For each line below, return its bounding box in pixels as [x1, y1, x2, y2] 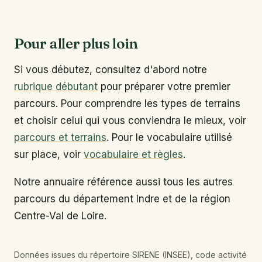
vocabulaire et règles [84, 149, 183, 161]
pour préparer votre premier [98, 81, 230, 93]
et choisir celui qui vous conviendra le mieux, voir [14, 115, 246, 127]
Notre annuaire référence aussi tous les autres [14, 175, 233, 188]
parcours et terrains [14, 132, 106, 144]
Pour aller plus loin [14, 35, 138, 53]
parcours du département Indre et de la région [14, 192, 230, 205]
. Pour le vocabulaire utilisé [106, 132, 232, 144]
